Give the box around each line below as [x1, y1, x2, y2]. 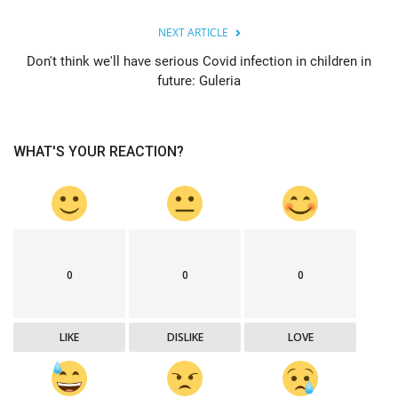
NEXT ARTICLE [157, 24, 228, 40]
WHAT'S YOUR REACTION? [13, 142, 184, 160]
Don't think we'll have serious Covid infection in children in [27, 52, 371, 69]
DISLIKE [166, 329, 203, 345]
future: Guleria [157, 72, 241, 89]
